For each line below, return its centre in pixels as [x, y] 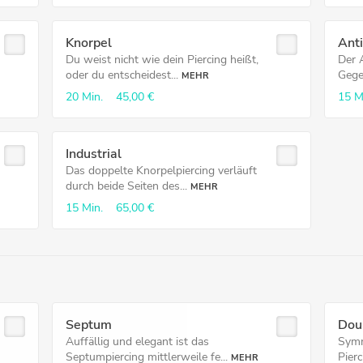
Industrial [93, 154]
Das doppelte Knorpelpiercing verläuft [161, 171]
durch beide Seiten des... [126, 186]
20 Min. [84, 97]
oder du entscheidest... [122, 75]
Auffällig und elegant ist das [137, 342]
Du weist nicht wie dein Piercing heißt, [162, 60]
